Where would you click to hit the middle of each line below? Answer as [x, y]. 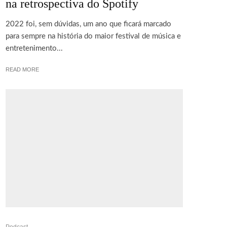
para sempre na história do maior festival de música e [93, 36]
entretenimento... [34, 48]
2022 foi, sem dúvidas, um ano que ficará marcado [88, 24]
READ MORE [22, 69]
